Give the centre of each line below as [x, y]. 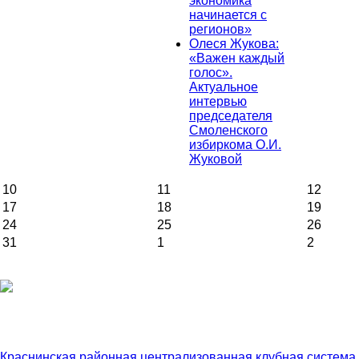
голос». [211, 73]
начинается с [228, 15]
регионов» [220, 30]
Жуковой [216, 159]
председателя [231, 116]
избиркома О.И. [235, 145]
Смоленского [228, 131]
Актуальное [224, 87]
